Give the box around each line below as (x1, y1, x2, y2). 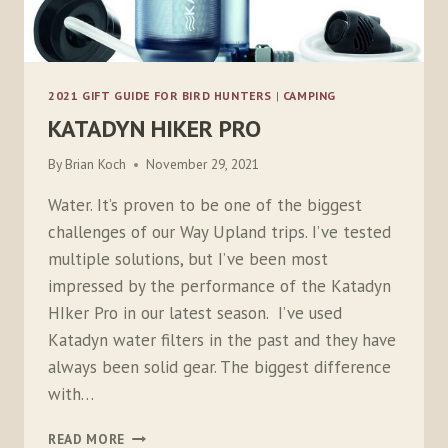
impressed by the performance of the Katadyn (48, 275, 391, 298)
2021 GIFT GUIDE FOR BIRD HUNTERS (48, 87, 273, 103)
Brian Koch (65, 155, 127, 174)
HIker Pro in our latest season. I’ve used (48, 302, 342, 325)
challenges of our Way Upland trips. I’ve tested (48, 221, 391, 244)
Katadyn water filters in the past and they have (48, 329, 396, 352)
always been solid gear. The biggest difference (48, 356, 391, 379)
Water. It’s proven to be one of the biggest (48, 194, 362, 217)
